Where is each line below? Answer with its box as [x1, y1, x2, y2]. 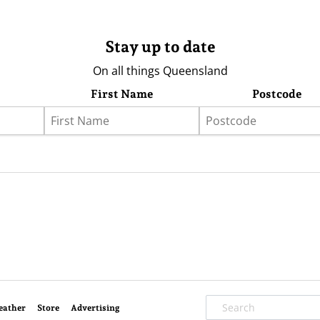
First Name [90, 87, 154, 101]
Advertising [71, 302, 120, 313]
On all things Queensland [92, 63, 228, 79]
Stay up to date [104, 37, 216, 56]
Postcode [251, 87, 302, 101]
